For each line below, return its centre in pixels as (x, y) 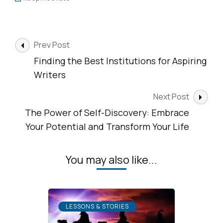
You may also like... (111, 160)
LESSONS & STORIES (97, 207)
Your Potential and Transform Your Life (107, 127)
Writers (50, 75)
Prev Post (52, 45)
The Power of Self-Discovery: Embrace (107, 113)
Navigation (47, 58)
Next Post (171, 97)
